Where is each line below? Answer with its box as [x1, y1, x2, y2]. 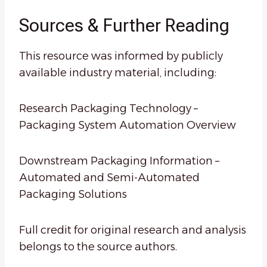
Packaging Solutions [19, 188, 127, 201]
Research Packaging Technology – [19, 102, 198, 116]
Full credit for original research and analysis [19, 223, 246, 237]
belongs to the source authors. [19, 240, 177, 254]
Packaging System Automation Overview [19, 119, 236, 132]
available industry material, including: [19, 66, 216, 80]
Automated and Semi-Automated [19, 171, 200, 185]
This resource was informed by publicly [19, 49, 223, 63]
